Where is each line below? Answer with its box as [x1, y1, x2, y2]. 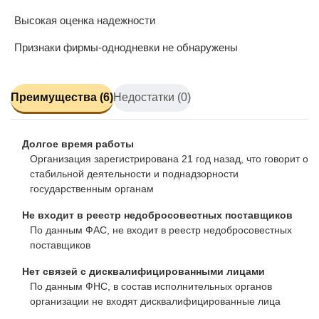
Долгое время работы [16, 137, 134, 150]
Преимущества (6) [11, 91, 113, 104]
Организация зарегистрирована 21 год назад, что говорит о [30, 152, 308, 164]
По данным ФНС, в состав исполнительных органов [30, 280, 272, 292]
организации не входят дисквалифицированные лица [30, 295, 281, 307]
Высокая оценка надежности [14, 14, 155, 26]
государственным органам [30, 182, 154, 194]
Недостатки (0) [113, 91, 191, 104]
